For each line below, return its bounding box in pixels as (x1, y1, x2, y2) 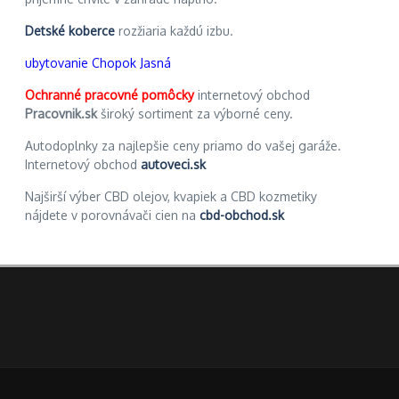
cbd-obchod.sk (199, 208, 284, 223)
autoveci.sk (141, 157, 206, 172)
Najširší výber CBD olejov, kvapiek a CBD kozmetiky (25, 189, 317, 204)
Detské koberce (25, 23, 115, 38)
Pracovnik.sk (25, 106, 101, 121)
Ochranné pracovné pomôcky (25, 87, 198, 102)
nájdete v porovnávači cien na (25, 208, 199, 223)
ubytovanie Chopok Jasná (25, 55, 171, 70)
